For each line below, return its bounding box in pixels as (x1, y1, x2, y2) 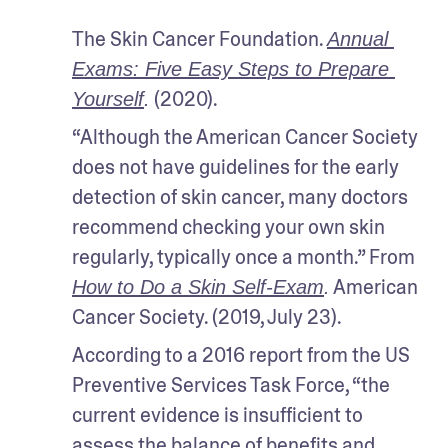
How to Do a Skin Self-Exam (72, 276, 324, 299)
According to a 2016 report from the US (72, 342, 410, 369)
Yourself (72, 88, 144, 111)
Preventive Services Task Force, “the (72, 372, 390, 399)
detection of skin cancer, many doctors (72, 184, 408, 211)
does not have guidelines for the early (72, 154, 399, 181)
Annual (327, 28, 388, 51)
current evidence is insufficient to (72, 402, 363, 429)
